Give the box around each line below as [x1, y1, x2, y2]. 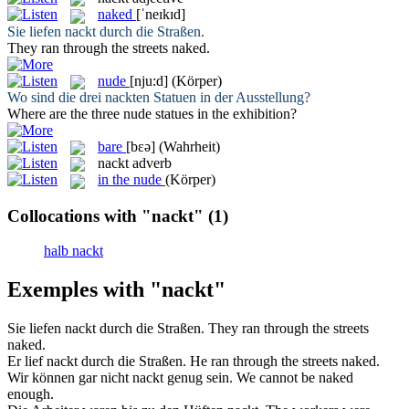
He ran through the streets [190, 353, 341, 370]
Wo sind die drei [7, 89, 105, 105]
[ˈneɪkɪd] [136, 6, 185, 23]
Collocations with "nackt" [7, 205, 204, 225]
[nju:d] [130, 72, 168, 89]
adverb [132, 155, 172, 172]
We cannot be [236, 370, 319, 386]
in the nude [98, 172, 162, 188]
